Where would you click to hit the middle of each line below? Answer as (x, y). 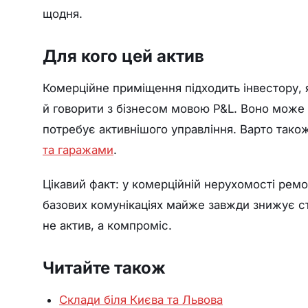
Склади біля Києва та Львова (141, 299)
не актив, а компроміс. (107, 225)
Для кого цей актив (123, 56)
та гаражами (78, 150)
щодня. (63, 13)
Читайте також (104, 267)
